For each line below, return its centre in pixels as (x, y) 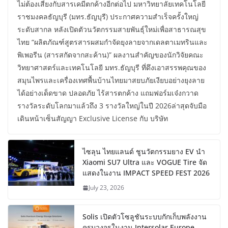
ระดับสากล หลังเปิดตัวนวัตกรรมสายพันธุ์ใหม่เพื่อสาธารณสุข (112, 30)
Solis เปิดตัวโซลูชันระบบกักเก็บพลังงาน (145, 217)
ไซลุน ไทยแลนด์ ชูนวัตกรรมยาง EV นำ (144, 152)
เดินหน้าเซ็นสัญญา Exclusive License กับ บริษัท (93, 119)
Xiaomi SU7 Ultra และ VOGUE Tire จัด (145, 162)
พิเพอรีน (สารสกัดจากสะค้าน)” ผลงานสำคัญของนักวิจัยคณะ (110, 55)
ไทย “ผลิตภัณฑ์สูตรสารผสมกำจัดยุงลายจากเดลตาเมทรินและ (112, 42)
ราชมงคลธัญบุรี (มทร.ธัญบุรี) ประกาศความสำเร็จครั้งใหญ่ (108, 17)
